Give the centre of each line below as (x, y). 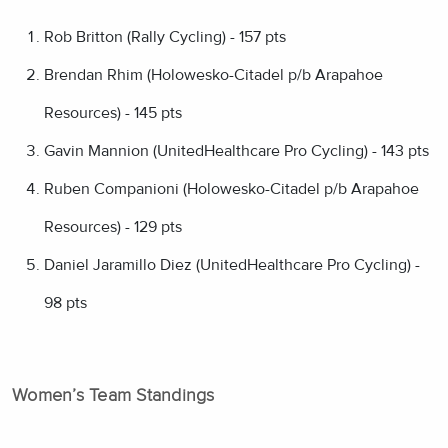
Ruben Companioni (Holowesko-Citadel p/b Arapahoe (231, 189)
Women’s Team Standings (113, 396)
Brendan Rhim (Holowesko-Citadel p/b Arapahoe (213, 75)
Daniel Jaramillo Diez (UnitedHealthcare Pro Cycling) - (232, 265)
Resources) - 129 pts (113, 227)
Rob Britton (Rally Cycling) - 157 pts (165, 37)
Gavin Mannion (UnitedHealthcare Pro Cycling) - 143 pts (236, 151)
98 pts (65, 303)
